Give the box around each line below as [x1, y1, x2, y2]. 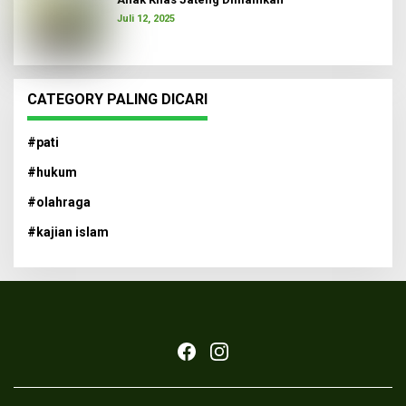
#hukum [27, 164, 77, 179]
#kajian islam [27, 224, 109, 239]
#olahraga [27, 194, 91, 209]
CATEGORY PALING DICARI [27, 90, 208, 108]
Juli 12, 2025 [117, 12, 175, 24]
